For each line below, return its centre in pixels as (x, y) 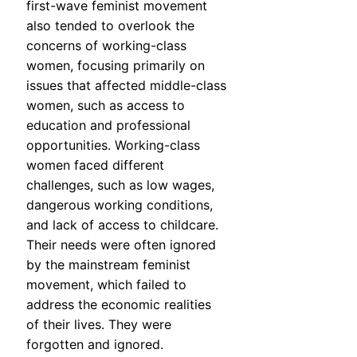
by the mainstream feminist (108, 265)
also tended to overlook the (110, 26)
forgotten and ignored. (95, 345)
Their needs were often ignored (121, 245)
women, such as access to (106, 106)
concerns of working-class (106, 46)
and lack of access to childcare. (122, 225)
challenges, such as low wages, (120, 185)
